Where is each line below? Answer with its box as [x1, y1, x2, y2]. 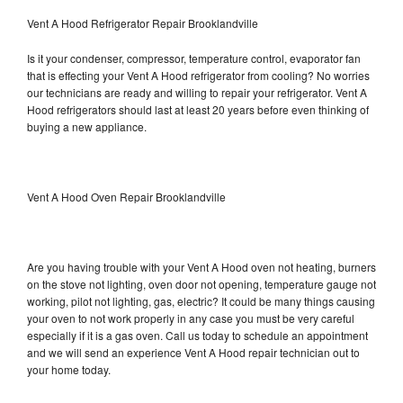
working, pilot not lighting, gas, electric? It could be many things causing [27, 292, 375, 309]
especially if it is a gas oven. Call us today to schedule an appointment [27, 327, 368, 343]
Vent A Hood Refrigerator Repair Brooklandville [27, 14, 258, 31]
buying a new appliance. [27, 118, 149, 134]
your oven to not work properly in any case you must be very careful [27, 309, 354, 326]
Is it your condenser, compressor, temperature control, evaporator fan [27, 49, 361, 66]
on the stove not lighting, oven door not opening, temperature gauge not [27, 275, 376, 291]
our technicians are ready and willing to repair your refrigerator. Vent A [27, 84, 367, 100]
